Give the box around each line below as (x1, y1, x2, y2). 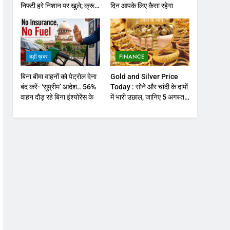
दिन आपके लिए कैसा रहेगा (110, 1, 173, 10)
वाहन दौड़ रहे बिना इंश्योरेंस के (21, 92, 94, 101)
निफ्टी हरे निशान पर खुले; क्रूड (21, 1, 100, 10)
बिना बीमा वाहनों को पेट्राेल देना (21, 72, 97, 81)
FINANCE (119, 52, 144, 61)
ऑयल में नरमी (21, 11, 55, 20)
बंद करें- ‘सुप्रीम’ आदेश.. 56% (21, 82, 97, 91)
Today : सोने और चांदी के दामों (110, 82, 188, 91)
